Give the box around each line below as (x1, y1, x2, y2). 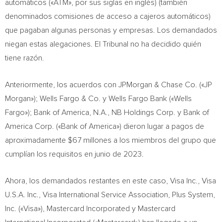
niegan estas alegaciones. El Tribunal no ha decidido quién (5, 40, 201, 48)
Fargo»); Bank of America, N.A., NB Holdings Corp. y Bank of (5, 109, 209, 116)
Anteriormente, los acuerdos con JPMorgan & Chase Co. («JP (5, 81, 212, 89)
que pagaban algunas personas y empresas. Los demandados (5, 26, 217, 34)
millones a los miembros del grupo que (81, 136, 216, 144)
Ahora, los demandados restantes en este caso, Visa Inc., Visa (5, 177, 216, 185)
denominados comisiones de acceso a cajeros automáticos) (5, 12, 211, 20)
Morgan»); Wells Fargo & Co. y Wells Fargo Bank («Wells (5, 95, 192, 103)
